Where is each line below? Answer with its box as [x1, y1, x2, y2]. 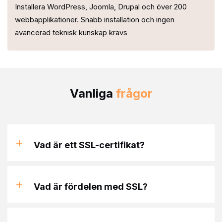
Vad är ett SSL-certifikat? [34, 140, 145, 151]
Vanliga [69, 86, 116, 101]
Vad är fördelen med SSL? [34, 181, 148, 192]
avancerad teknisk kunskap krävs [15, 28, 127, 38]
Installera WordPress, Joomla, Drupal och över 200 [15, 2, 187, 12]
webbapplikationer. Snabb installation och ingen [15, 15, 174, 25]
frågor [115, 86, 153, 101]
